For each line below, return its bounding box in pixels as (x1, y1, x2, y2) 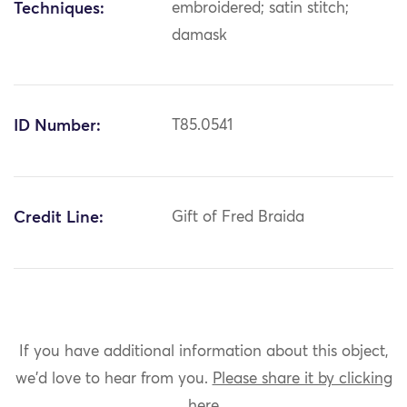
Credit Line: (14, 210, 104, 227)
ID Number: (14, 118, 101, 135)
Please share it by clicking (212, 371, 392, 387)
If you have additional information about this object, (18, 343, 389, 360)
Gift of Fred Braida (172, 210, 305, 226)
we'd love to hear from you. (15, 371, 213, 387)
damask (172, 28, 228, 45)
